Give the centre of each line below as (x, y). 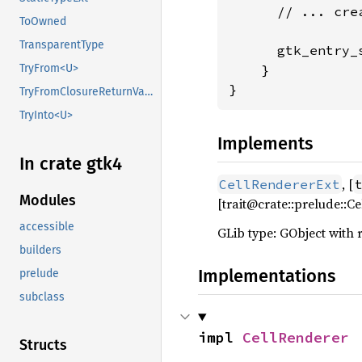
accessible (47, 227)
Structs (43, 345)
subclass (42, 297)
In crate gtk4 (71, 164)
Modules (48, 201)
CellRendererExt (280, 184)
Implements (265, 143)
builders (40, 250)
